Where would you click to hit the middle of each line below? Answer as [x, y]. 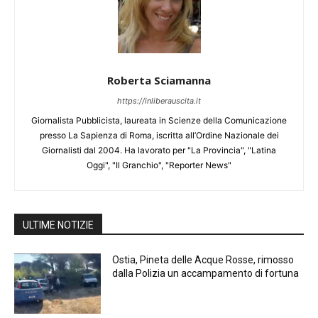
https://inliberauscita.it [159, 100]
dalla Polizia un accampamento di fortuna [207, 273]
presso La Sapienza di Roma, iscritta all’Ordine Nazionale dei [159, 135]
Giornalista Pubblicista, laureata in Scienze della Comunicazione [159, 120]
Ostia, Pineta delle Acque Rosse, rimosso [203, 259]
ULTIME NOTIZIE [58, 225]
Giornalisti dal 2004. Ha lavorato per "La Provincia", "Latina [159, 150]
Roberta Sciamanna [159, 80]
